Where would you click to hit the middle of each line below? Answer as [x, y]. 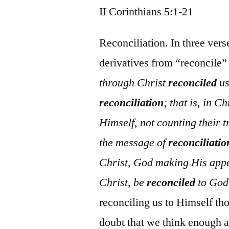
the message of [134, 142]
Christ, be [123, 182]
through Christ [134, 83]
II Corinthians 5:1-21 [146, 12]
